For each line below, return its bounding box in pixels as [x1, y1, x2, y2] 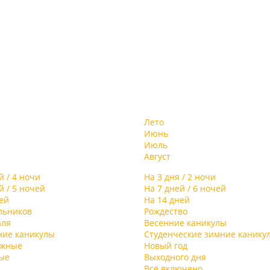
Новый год [144, 240, 187, 251]
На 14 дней [144, 194, 190, 206]
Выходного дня [144, 251, 206, 263]
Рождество [144, 206, 187, 217]
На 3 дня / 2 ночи [144, 171, 216, 183]
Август [144, 151, 171, 162]
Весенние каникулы [144, 217, 227, 228]
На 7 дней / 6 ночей [144, 183, 226, 194]
